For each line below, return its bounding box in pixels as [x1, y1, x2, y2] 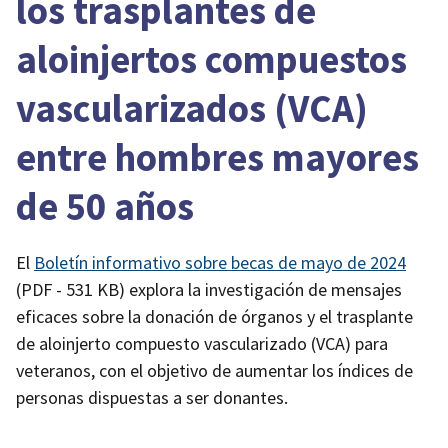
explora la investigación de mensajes [125, 278, 402, 302]
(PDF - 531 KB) [16, 278, 125, 302]
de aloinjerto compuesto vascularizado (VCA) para [16, 332, 388, 356]
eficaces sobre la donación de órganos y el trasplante [16, 305, 413, 329]
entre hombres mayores [16, 133, 419, 182]
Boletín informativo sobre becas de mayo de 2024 [34, 251, 406, 275]
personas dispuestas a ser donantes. [16, 386, 288, 410]
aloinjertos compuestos [16, 35, 407, 84]
